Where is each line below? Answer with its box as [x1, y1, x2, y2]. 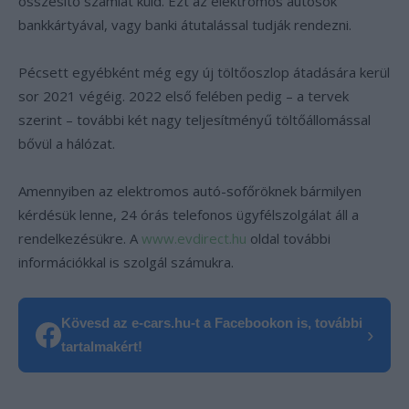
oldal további [250, 229, 330, 248]
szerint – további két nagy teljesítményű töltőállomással [18, 110, 371, 130]
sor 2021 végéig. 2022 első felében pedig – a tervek [18, 87, 349, 106]
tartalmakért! [61, 339, 142, 355]
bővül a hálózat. [18, 134, 115, 153]
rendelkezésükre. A [18, 229, 142, 248]
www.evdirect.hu [142, 229, 250, 248]
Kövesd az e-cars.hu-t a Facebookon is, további [61, 315, 362, 331]
